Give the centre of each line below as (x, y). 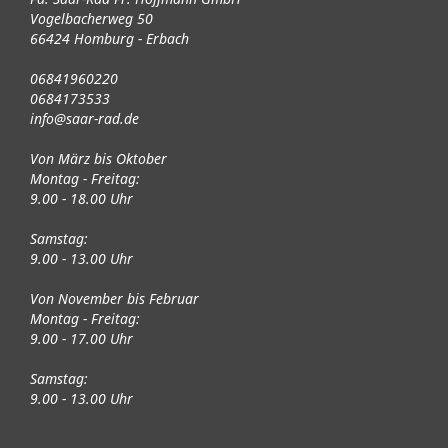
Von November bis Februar (114, 299)
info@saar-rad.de (84, 119)
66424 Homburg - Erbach (109, 39)
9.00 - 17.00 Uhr (81, 339)
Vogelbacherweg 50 (91, 19)
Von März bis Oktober (98, 159)
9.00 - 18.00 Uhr (81, 199)
